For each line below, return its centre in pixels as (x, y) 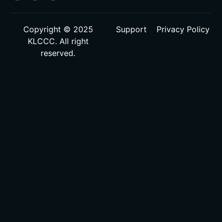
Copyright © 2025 (58, 29)
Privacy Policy (183, 29)
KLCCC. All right (58, 41)
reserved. (58, 53)
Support (131, 29)
